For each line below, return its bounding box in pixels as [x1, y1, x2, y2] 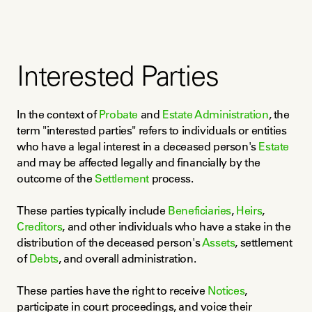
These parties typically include [17, 203, 169, 217]
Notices [208, 283, 245, 297]
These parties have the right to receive [17, 283, 208, 297]
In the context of [17, 107, 99, 121]
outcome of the [17, 171, 95, 185]
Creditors [17, 219, 63, 233]
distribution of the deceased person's [17, 235, 202, 249]
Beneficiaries [168, 203, 232, 217]
